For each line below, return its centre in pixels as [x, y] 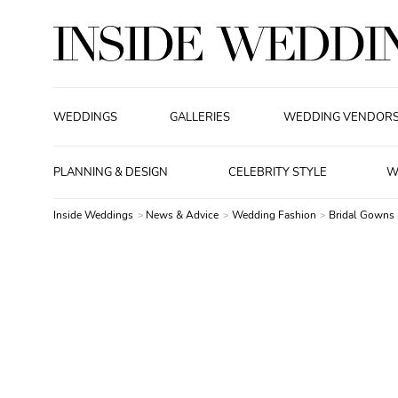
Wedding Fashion [275, 215]
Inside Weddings [93, 215]
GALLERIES [200, 117]
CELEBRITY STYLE [277, 172]
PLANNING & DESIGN [111, 172]
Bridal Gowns [362, 215]
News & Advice [184, 215]
